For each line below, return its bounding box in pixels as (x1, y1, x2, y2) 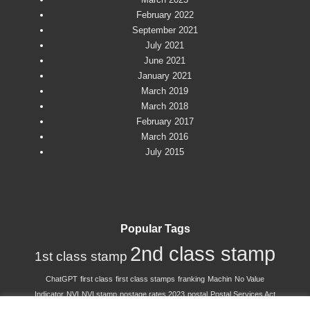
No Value (235, 275, 264, 283)
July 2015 (145, 147, 184, 157)
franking (178, 275, 205, 283)
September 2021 (131, 25, 198, 35)
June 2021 (144, 55, 185, 66)
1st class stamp (35, 248, 127, 264)
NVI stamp (82, 290, 117, 298)
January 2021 (138, 71, 192, 81)
